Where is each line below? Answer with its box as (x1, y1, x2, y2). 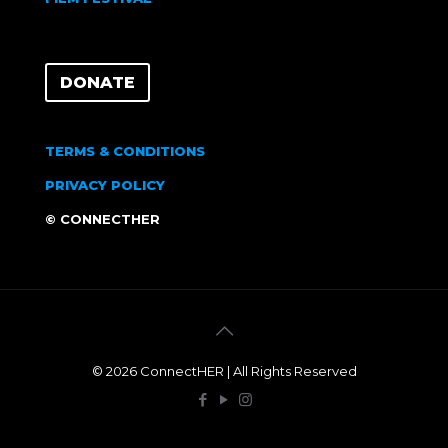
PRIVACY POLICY (45, 177, 165, 193)
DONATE (60, 73, 135, 92)
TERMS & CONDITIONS (45, 143, 205, 159)
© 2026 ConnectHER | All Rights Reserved (91, 363, 357, 379)
